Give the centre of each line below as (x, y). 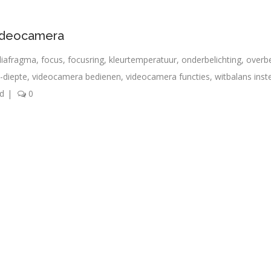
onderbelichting (211, 60)
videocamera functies (168, 77)
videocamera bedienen (77, 77)
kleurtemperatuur (143, 60)
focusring (86, 60)
